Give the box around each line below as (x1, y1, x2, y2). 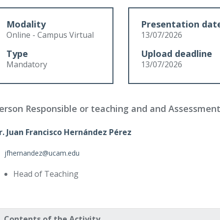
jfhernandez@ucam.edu (4, 148, 80, 158)
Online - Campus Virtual (6, 29, 94, 41)
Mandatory (6, 59, 47, 70)
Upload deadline (140, 48, 212, 60)
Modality (6, 18, 46, 30)
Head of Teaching (13, 168, 79, 180)
